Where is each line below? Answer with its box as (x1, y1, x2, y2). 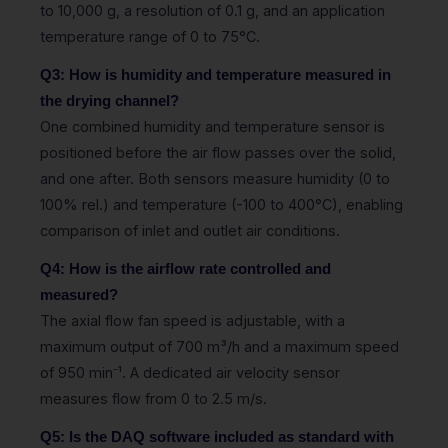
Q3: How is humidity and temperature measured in (40, 66, 391, 83)
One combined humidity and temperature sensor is (40, 117, 385, 135)
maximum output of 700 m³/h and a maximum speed (40, 337, 399, 355)
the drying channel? (40, 92, 179, 109)
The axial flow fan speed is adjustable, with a (40, 311, 345, 329)
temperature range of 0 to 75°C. (40, 27, 260, 45)
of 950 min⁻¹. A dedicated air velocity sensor (40, 363, 340, 381)
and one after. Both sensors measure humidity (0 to (40, 169, 390, 187)
